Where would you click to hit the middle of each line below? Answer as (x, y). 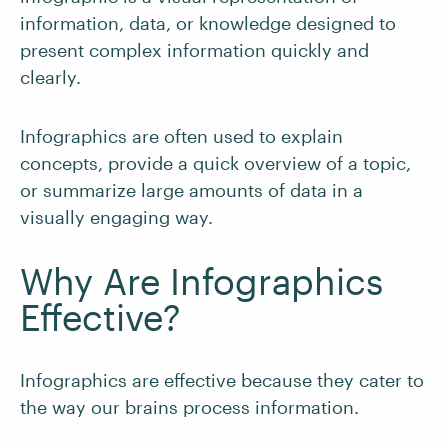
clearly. (50, 77)
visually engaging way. (119, 217)
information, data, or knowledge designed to (208, 23)
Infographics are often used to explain (181, 136)
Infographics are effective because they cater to (222, 380)
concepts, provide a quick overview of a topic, (215, 163)
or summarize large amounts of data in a (191, 190)
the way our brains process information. (192, 407)
